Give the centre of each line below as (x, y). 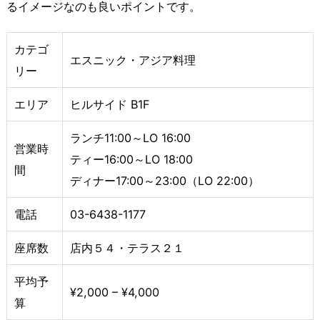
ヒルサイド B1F (110, 105)
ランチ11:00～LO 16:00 (130, 138)
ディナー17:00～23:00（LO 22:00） (165, 181)
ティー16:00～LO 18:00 (131, 160)
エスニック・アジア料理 (133, 60)
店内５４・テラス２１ (127, 248)
